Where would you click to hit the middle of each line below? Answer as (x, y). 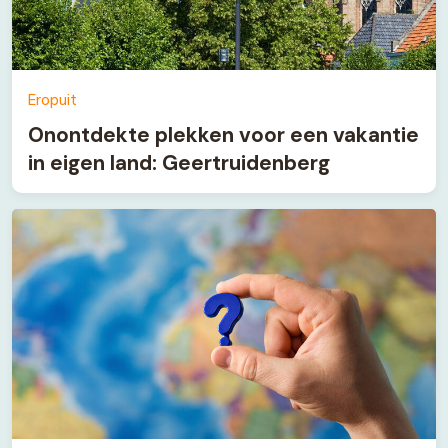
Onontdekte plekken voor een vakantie (223, 134)
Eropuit (52, 99)
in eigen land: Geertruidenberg (179, 162)
